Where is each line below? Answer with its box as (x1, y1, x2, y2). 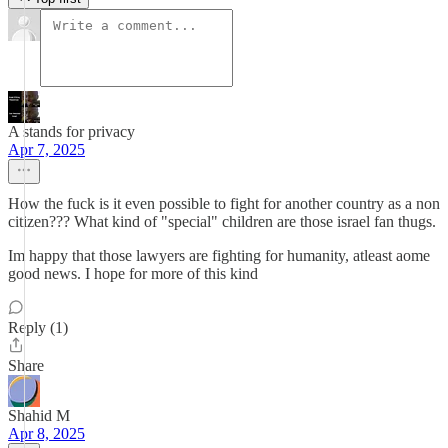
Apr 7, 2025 (8, 141, 85, 158)
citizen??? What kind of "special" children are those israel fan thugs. (8, 213, 436, 230)
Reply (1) (8, 319, 68, 336)
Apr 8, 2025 (8, 425, 85, 442)
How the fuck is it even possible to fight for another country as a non (8, 195, 440, 212)
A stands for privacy (8, 123, 135, 140)
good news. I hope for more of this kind (8, 265, 258, 282)
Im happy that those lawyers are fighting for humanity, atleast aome (8, 247, 430, 264)
